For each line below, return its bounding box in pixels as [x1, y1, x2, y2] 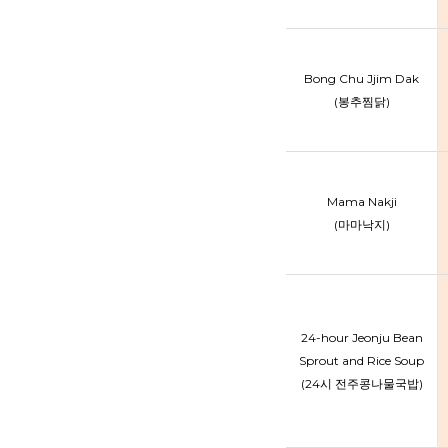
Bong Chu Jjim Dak [304, 71, 419, 86]
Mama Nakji [326, 194, 397, 209]
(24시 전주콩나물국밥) [300, 376, 423, 391]
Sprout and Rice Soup [299, 353, 424, 368]
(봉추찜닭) [333, 94, 390, 109]
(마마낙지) [333, 217, 390, 232]
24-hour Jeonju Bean [300, 330, 423, 345]
